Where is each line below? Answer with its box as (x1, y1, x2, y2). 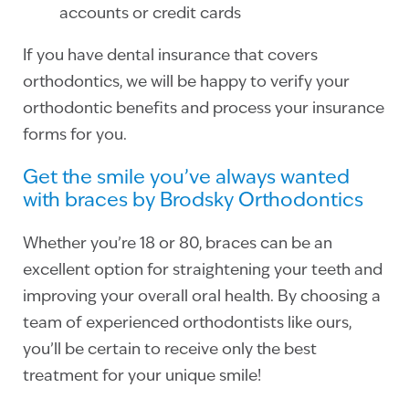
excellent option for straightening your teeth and (23, 262, 383, 278)
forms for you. (23, 127, 127, 143)
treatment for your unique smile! (23, 368, 265, 384)
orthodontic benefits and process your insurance (23, 100, 384, 117)
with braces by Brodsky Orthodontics (23, 191, 363, 211)
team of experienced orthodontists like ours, (23, 315, 351, 331)
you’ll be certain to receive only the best (23, 341, 317, 358)
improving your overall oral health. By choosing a (23, 288, 381, 305)
